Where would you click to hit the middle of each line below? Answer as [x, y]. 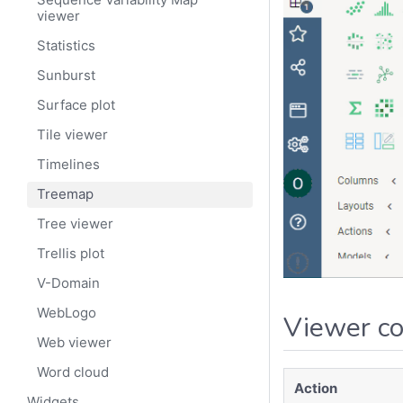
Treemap [66, 194]
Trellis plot [71, 254]
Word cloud [73, 372]
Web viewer [75, 343]
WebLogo [67, 313]
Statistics [67, 46]
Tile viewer [73, 135]
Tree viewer [76, 224]
